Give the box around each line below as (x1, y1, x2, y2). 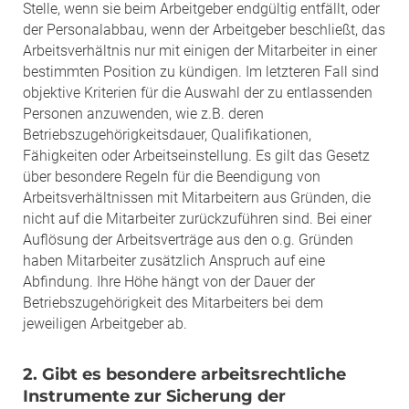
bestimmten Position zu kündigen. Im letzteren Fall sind (23, 62, 379, 80)
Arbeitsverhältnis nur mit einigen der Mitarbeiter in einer (23, 41, 377, 59)
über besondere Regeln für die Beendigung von (23, 167, 320, 185)
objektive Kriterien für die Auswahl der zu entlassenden (23, 83, 372, 101)
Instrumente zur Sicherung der (23, 385, 286, 406)
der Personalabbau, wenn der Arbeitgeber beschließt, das (23, 20, 385, 38)
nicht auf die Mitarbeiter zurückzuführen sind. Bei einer (23, 209, 372, 227)
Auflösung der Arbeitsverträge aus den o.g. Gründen (23, 230, 353, 248)
